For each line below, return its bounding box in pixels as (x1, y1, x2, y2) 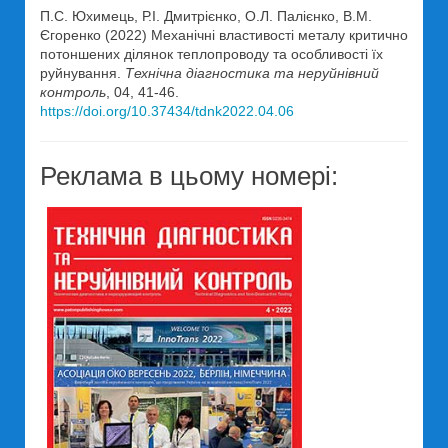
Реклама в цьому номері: (40, 161, 338, 191)
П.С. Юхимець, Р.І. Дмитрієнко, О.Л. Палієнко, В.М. (40, 8, 372, 24)
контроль (40, 84, 106, 100)
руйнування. (40, 65, 125, 81)
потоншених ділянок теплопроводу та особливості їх (40, 46, 383, 62)
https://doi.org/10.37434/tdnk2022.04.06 (40, 103, 294, 119)
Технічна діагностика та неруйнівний (125, 65, 379, 81)
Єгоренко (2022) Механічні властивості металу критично (40, 27, 408, 43)
